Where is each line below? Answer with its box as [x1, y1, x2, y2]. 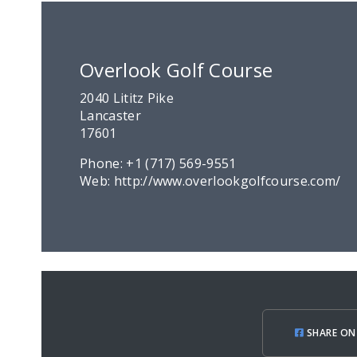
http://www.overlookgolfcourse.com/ [113, 172, 341, 190]
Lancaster [80, 107, 141, 125]
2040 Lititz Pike [80, 89, 175, 108]
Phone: [80, 155, 127, 173]
